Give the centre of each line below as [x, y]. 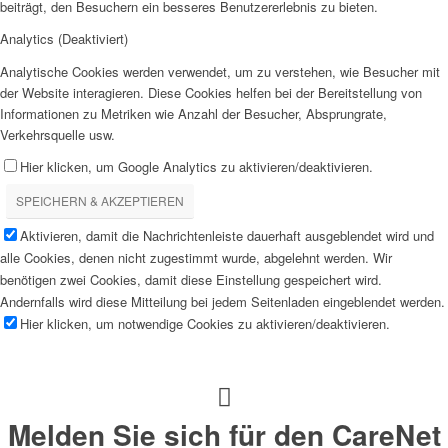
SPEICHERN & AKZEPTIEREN [100, 200]
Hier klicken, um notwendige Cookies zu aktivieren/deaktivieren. [205, 323]
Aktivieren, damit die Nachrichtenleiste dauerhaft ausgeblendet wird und [227, 235]
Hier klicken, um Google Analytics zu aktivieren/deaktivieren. [196, 166]
